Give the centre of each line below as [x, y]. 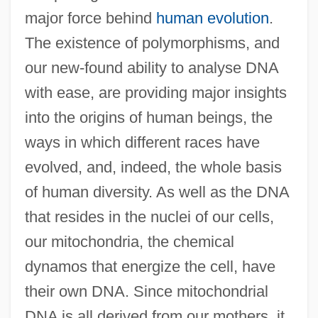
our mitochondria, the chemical [129, 241]
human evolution [212, 18]
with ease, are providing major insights [155, 92]
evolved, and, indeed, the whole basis [153, 167]
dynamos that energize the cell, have [150, 266]
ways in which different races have [142, 142]
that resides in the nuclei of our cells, [149, 216]
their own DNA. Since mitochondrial [146, 291]
